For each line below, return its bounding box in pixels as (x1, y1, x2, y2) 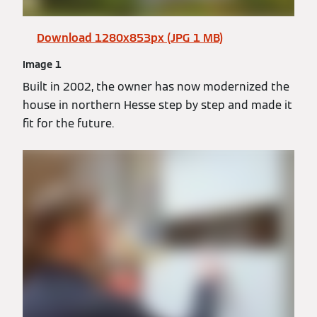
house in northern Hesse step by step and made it (23, 98, 292, 113)
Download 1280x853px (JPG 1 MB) (37, 30, 223, 46)
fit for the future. (23, 116, 114, 132)
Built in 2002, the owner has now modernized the (23, 79, 289, 95)
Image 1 (23, 58, 62, 71)
